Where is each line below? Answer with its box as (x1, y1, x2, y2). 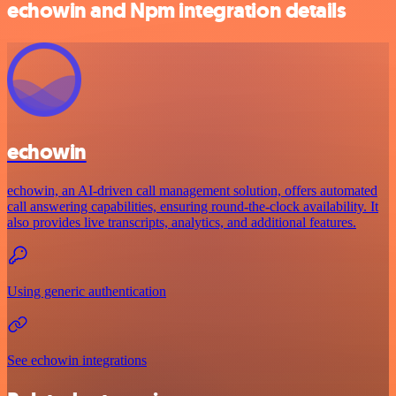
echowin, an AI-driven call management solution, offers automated (7, 183, 377, 199)
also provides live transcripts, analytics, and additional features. (7, 215, 356, 231)
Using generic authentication (7, 284, 166, 300)
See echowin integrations (7, 353, 147, 369)
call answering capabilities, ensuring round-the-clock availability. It (7, 199, 378, 215)
